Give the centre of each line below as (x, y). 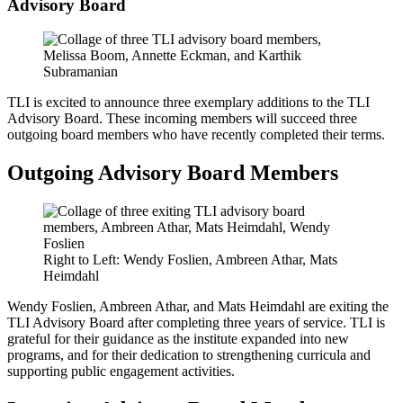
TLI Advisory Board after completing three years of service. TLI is (196, 323)
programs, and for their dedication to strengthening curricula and (189, 355)
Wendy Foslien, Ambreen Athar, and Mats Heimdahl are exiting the (198, 307)
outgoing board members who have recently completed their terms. (196, 135)
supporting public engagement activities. (121, 372)
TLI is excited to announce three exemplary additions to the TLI (188, 103)
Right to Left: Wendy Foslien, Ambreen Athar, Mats (190, 260)
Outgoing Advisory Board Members (173, 173)
